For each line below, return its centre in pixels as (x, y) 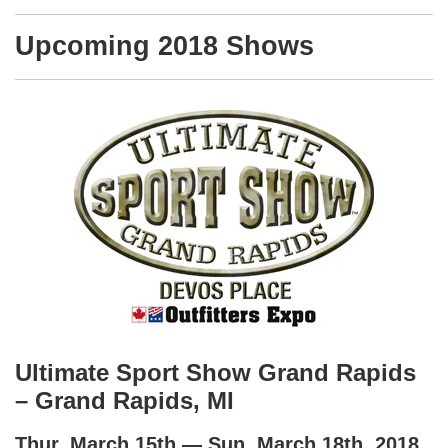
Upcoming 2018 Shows (164, 45)
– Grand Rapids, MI (124, 400)
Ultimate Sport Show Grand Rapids (215, 372)
